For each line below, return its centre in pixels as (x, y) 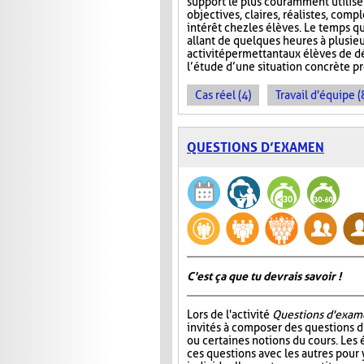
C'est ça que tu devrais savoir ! (264, 277)
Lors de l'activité (230, 315)
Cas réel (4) (223, 95)
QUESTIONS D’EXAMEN (256, 148)
